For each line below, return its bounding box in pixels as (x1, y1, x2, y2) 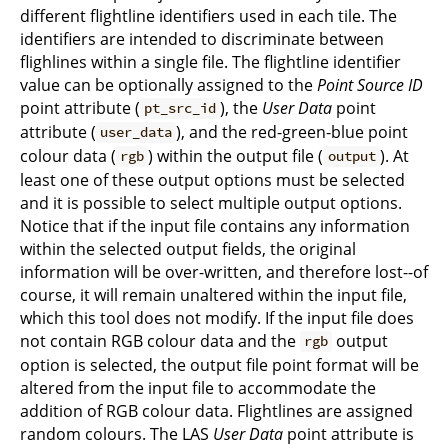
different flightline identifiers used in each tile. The (20, 4, 397, 27)
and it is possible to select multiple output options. (20, 191, 402, 214)
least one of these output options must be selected (20, 168, 405, 191)
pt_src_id (144, 99, 217, 118)
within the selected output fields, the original (20, 237, 356, 260)
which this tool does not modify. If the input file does (20, 306, 414, 329)
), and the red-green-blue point (176, 120, 409, 143)
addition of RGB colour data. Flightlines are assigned (20, 399, 413, 422)
